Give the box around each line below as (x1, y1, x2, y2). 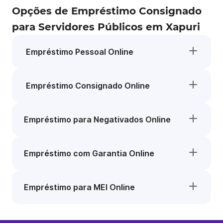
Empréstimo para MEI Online (24, 182, 135, 192)
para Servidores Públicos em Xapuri (12, 21, 200, 33)
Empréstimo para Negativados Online (24, 114, 171, 124)
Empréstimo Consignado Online (24, 81, 150, 91)
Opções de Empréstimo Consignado (12, 5, 202, 17)
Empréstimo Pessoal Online (24, 47, 133, 57)
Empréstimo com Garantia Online (24, 148, 154, 158)
